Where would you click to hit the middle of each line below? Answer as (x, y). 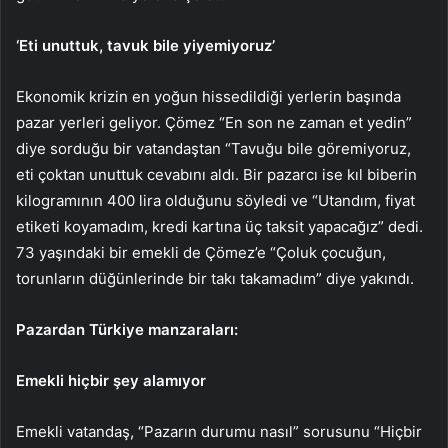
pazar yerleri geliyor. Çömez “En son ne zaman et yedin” (214, 123)
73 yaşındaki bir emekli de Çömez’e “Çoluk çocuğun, (201, 253)
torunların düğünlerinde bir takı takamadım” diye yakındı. (215, 279)
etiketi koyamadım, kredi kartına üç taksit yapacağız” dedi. (219, 227)
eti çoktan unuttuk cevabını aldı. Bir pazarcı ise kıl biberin (216, 175)
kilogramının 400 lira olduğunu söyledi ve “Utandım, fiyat (215, 201)
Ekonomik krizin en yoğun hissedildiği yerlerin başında (208, 97)
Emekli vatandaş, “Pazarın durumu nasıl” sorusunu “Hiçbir (219, 432)
